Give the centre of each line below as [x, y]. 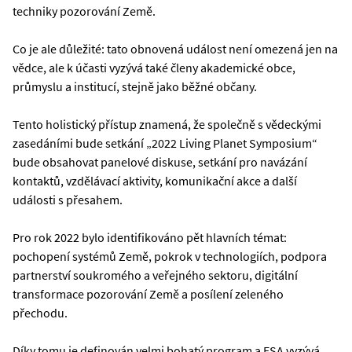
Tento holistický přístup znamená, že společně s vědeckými [167, 124]
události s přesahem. [68, 199]
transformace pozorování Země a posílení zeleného [148, 293]
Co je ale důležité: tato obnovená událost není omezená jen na [175, 48]
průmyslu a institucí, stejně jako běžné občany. [135, 86]
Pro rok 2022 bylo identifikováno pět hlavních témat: [150, 237]
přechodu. [40, 312]
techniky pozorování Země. [84, 11]
